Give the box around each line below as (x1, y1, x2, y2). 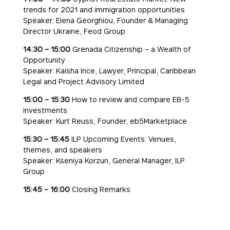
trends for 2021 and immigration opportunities (23, 5, 185, 14)
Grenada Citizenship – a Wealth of (70, 45, 191, 54)
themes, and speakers (23, 145, 102, 155)
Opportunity (23, 55, 65, 65)
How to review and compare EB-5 (69, 95, 189, 104)
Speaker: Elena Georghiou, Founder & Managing (23, 16, 188, 25)
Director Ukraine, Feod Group (23, 27, 125, 36)
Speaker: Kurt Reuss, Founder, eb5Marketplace (23, 117, 187, 126)
